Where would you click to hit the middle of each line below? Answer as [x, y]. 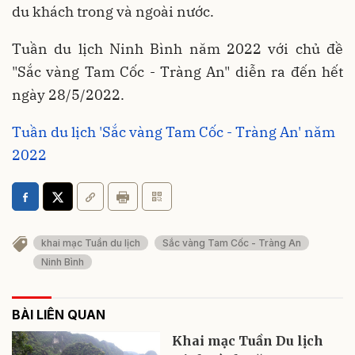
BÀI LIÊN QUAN [59, 314]
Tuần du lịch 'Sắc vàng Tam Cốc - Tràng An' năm [174, 132]
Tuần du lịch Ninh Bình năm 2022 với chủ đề [177, 49]
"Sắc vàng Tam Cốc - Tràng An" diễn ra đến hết [177, 72]
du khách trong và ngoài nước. [113, 12]
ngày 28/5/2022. [68, 95]
